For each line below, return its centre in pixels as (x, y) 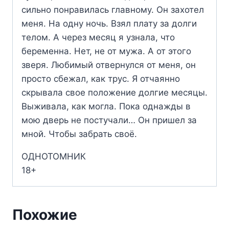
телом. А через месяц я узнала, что (98, 37)
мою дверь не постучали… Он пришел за (109, 120)
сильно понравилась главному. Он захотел (113, 9)
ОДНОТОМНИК (54, 156)
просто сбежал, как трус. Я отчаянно (101, 78)
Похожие (45, 214)
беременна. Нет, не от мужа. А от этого (106, 51)
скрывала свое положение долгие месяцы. (114, 92)
